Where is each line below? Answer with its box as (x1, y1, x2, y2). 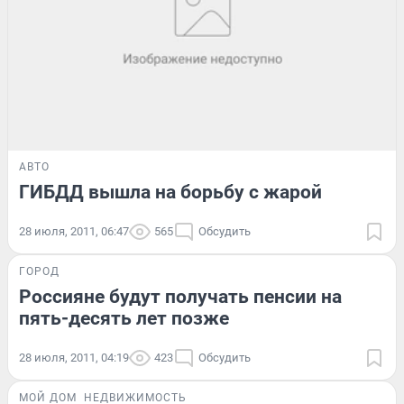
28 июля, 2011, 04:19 (19, 350, 129, 364)
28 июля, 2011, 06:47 (19, 224, 129, 238)
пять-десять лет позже (19, 307, 229, 329)
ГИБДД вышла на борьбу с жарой (19, 180, 322, 203)
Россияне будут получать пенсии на (19, 285, 342, 308)
